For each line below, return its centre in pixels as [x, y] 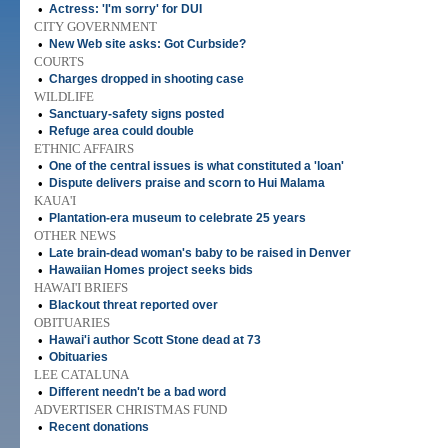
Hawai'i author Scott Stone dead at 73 [155, 340]
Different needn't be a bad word [137, 392]
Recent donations [99, 427]
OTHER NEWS [75, 235]
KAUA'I [55, 200]
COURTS [59, 61]
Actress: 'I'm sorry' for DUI [125, 9]
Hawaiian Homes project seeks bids [151, 270]
